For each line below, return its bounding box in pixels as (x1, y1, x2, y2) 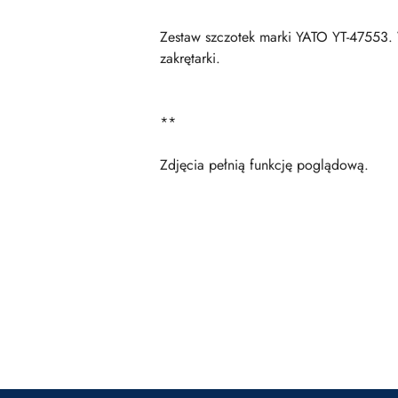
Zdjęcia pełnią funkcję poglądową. (160, 155, 369, 175)
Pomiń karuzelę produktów (18, 289, 224, 309)
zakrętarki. (160, 48, 220, 68)
